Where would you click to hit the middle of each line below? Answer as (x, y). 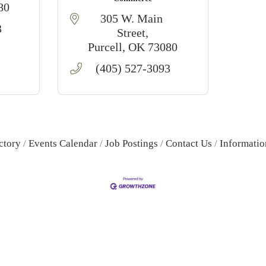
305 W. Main (131, 18)
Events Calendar (63, 143)
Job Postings (131, 143)
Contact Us (189, 143)
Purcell (105, 47)
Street (132, 33)
